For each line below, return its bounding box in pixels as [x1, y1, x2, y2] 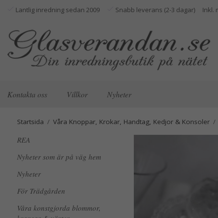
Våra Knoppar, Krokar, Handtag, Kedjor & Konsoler [53, 117, 210, 126]
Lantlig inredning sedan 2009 [14, 5, 100, 14]
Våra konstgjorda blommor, [17, 203, 101, 213]
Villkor [67, 89, 88, 99]
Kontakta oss [7, 89, 47, 99]
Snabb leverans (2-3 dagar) [114, 5, 195, 14]
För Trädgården [17, 186, 65, 196]
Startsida [17, 117, 44, 126]
